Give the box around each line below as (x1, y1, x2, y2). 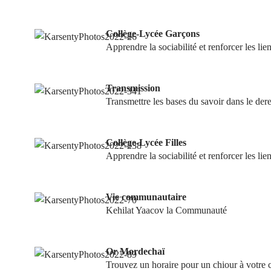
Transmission (106, 83, 160, 94)
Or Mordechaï (106, 246, 165, 257)
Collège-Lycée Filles (106, 137, 186, 148)
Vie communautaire (106, 192, 186, 203)
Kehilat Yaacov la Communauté (106, 205, 227, 216)
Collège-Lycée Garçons (106, 28, 200, 39)
